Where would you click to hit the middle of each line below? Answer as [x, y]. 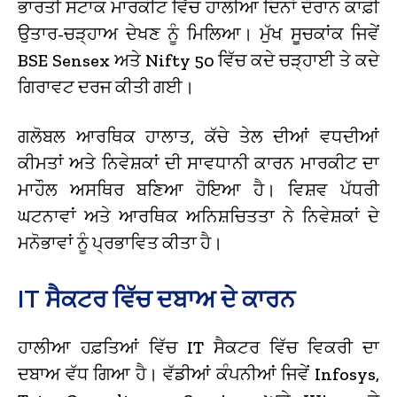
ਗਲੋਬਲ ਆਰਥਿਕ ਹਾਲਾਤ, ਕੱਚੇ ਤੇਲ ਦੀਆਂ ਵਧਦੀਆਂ [198, 136]
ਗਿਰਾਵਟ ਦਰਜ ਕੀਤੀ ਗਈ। [106, 86]
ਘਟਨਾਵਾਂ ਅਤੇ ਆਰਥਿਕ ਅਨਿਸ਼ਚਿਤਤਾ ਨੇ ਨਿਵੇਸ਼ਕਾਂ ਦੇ [198, 216]
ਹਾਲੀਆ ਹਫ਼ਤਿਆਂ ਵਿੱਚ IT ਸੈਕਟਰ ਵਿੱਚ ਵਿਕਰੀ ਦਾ [198, 347]
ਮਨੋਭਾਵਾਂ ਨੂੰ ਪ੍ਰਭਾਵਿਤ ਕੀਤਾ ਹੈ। [120, 242]
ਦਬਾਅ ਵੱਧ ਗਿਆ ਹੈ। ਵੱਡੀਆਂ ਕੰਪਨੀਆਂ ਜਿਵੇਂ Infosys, [198, 374]
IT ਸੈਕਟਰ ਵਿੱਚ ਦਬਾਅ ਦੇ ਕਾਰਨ [156, 299]
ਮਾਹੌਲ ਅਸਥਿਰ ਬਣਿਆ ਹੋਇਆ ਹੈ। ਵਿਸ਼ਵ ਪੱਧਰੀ [198, 189]
